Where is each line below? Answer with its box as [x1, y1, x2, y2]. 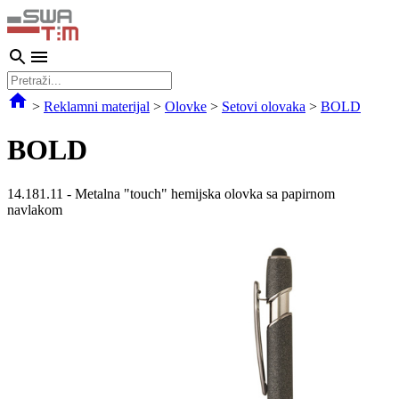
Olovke [165, 99, 207, 114]
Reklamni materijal [44, 99, 150, 114]
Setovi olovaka [222, 99, 305, 114]
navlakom [7, 201, 62, 217]
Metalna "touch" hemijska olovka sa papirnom [75, 185, 335, 201]
